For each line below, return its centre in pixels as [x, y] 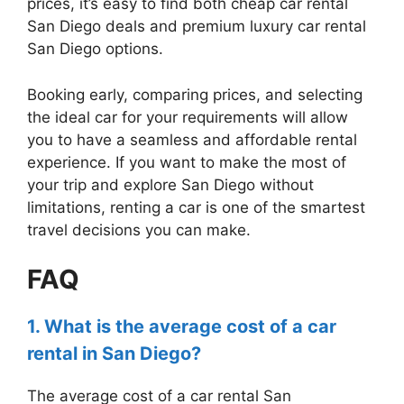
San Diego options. [95, 49]
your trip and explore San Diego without [170, 184]
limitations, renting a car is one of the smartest [196, 207]
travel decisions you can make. [139, 230]
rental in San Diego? [114, 354]
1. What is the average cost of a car [182, 327]
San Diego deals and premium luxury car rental [197, 27]
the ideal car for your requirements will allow [188, 117]
